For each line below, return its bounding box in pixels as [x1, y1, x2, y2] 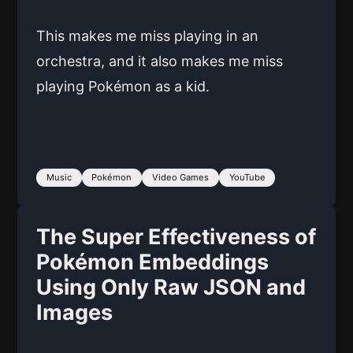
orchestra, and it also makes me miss [36, 52, 283, 69]
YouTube [229, 171, 266, 183]
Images [36, 299, 113, 325]
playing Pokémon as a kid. [36, 77, 210, 95]
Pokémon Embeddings [36, 248, 269, 275]
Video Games [151, 171, 209, 183]
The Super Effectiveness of [36, 223, 316, 250]
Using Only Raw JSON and [36, 273, 306, 300]
